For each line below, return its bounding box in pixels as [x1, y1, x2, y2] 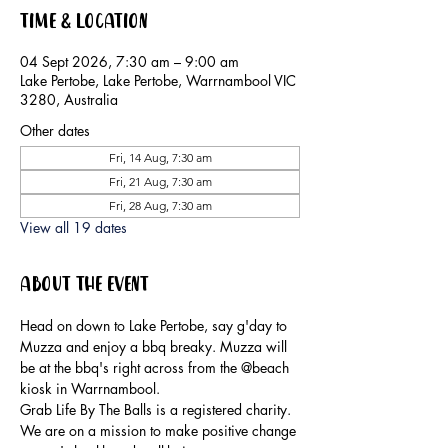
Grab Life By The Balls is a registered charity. [20, 400, 295, 420]
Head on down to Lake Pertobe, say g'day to [20, 316, 291, 336]
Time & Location [20, 8, 148, 38]
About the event [20, 271, 149, 301]
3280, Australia [20, 90, 118, 110]
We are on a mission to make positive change [20, 421, 300, 441]
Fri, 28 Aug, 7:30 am [108, 198, 212, 214]
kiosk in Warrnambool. [20, 379, 160, 399]
